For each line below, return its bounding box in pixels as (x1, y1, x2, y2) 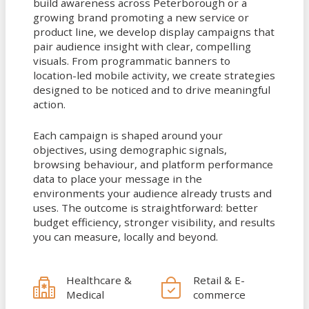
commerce (193, 287, 246, 301)
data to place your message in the (33, 172, 202, 186)
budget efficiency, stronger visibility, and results (33, 215, 275, 230)
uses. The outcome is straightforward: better (33, 201, 258, 215)
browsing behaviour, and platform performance (33, 157, 273, 172)
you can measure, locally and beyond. (33, 230, 218, 244)
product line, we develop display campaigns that (33, 25, 275, 39)
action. (33, 97, 66, 112)
